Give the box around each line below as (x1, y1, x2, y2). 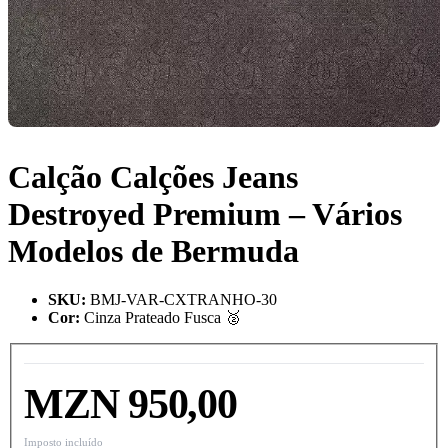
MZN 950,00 (24, 380, 237, 427)
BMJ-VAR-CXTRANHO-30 (90, 291, 277, 309)
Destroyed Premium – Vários (8, 195, 402, 232)
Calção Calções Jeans (8, 158, 298, 195)
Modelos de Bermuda (8, 232, 299, 269)
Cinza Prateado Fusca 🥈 (84, 309, 241, 327)
